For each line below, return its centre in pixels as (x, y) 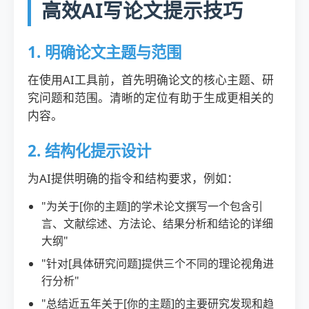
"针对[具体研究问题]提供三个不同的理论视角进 (158, 263)
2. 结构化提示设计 (89, 151)
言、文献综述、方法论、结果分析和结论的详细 (157, 223)
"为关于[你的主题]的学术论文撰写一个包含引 (152, 206)
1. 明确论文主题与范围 (104, 52)
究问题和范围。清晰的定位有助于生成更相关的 (151, 98)
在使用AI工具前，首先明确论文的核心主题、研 (151, 80)
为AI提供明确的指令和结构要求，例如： (133, 178)
